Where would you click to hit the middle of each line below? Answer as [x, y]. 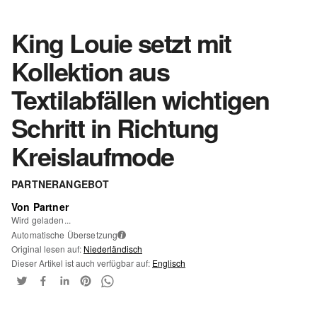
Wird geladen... [41, 220]
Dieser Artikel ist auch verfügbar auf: [82, 263]
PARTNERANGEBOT [60, 184]
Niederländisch [113, 249]
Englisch [169, 263]
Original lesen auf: [47, 249]
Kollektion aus [91, 71]
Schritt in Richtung [115, 127]
